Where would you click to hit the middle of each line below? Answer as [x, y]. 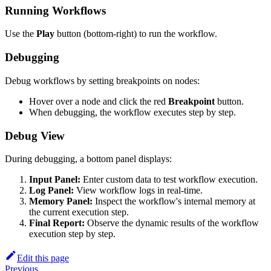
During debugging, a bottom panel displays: [88, 159]
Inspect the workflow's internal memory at [174, 201]
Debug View [35, 135]
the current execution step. [79, 212]
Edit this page [43, 258]
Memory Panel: [61, 201]
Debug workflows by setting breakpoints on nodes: [102, 80]
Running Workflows [55, 10]
